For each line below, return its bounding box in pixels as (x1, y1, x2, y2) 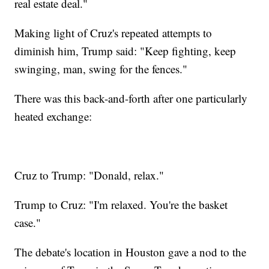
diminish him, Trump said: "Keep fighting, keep (14, 43, 237, 59)
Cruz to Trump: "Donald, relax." (14, 168, 165, 183)
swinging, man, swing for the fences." (14, 61, 188, 77)
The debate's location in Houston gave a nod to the (14, 244, 247, 260)
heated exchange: (14, 109, 92, 124)
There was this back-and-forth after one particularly (14, 91, 248, 106)
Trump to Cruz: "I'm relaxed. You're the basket (14, 197, 228, 213)
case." (14, 215, 41, 231)
